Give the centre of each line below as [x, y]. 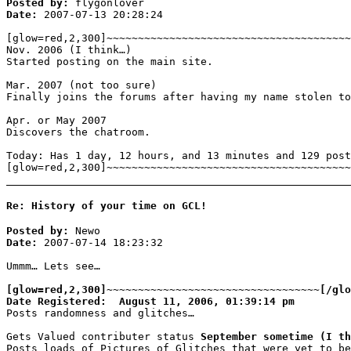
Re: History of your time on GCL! [107, 205]
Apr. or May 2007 [56, 121]
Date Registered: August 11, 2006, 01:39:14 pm [150, 301]
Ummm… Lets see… [53, 266]
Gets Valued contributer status [103, 336]
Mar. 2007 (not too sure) [81, 85]
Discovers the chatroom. [78, 132]
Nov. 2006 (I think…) [69, 50]
